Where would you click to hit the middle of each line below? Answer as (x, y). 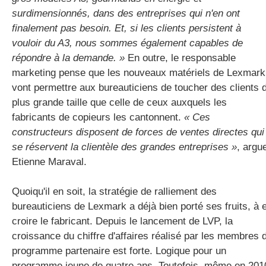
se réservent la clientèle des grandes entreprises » (124, 147)
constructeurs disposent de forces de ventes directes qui (138, 132)
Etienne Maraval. (49, 161)
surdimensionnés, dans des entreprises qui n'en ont (126, 13)
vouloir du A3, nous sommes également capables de (127, 43)
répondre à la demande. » (70, 58)
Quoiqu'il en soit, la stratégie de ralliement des (114, 191)
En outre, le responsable (182, 58)
